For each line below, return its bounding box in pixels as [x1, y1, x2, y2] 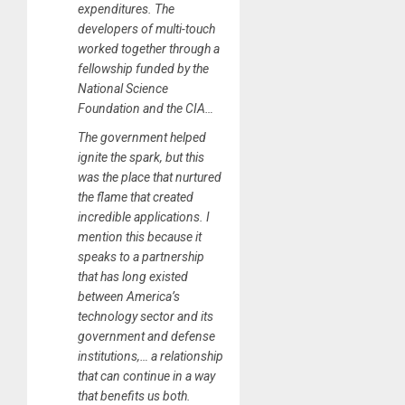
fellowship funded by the [78, 61, 209, 76]
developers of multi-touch [78, 21, 215, 36]
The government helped [78, 129, 206, 145]
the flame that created [78, 189, 193, 204]
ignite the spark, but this [78, 149, 204, 165]
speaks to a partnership [78, 249, 204, 264]
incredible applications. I [78, 209, 210, 224]
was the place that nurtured [78, 169, 221, 184]
